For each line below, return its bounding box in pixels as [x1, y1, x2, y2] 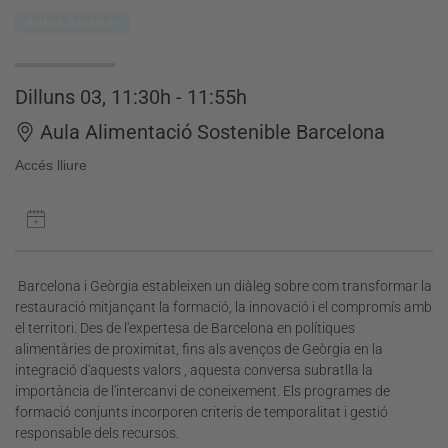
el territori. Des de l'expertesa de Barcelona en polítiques [15, 319, 355, 336]
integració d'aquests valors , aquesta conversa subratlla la [15, 361, 373, 378]
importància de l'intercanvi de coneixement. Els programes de [15, 382, 390, 399]
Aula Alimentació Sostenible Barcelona [40, 119, 385, 144]
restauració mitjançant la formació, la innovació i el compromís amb [15, 298, 432, 315]
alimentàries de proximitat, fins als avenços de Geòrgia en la [15, 340, 383, 357]
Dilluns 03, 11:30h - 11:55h [15, 84, 247, 109]
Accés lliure [15, 156, 87, 173]
